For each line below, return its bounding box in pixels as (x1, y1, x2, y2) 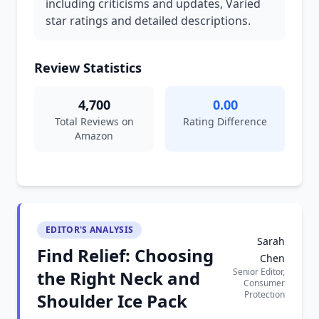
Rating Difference (183, 115, 267, 128)
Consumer (244, 277, 285, 289)
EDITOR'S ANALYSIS (46, 224, 134, 236)
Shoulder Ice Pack (37, 289, 187, 313)
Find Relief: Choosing (37, 244, 214, 267)
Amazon (75, 129, 113, 142)
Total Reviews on (54, 115, 134, 128)
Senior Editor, (233, 266, 285, 278)
